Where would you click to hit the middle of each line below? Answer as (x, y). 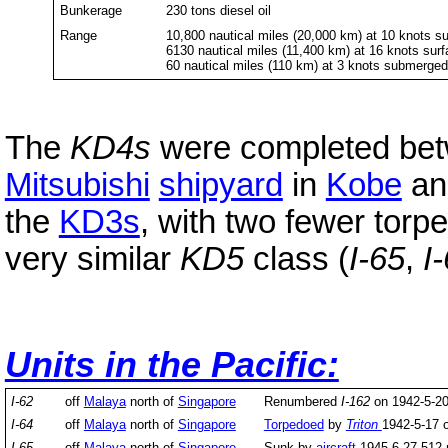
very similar (92, 259)
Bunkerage (91, 10)
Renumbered (302, 402)
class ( (296, 259)
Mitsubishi (77, 185)
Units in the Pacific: (171, 364)
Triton (361, 425)
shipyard (220, 185)
